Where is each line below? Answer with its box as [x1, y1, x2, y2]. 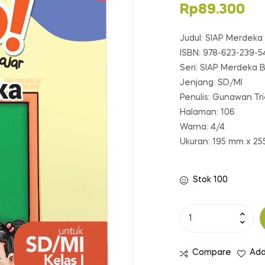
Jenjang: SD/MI [180, 78, 243, 87]
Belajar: [179, 251, 210, 260]
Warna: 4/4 [180, 122, 225, 131]
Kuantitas [179, 206, 218, 215]
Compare [192, 248, 231, 257]
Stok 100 [192, 175, 228, 184]
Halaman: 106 [180, 108, 235, 117]
